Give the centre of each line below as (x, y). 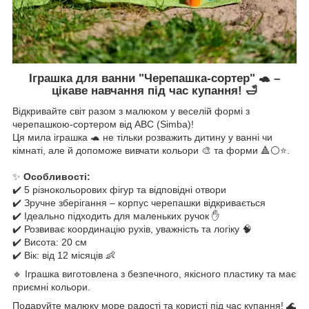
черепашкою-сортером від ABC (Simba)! (103, 124)
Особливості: (57, 177)
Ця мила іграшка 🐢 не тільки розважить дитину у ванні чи (142, 138)
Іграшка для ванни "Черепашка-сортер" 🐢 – (154, 78)
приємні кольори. (51, 287)
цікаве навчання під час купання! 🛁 (154, 90)
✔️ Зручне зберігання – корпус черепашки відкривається (139, 203)
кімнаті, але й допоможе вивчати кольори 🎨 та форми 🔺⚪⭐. (151, 151)
